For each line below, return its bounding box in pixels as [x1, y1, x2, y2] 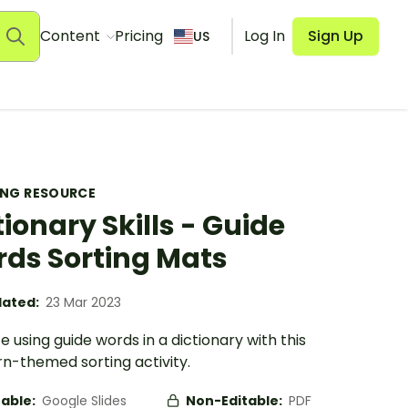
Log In [244, 25, 285, 46]
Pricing [114, 25, 163, 46]
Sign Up [308, 25, 363, 46]
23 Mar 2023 [46, 293, 121, 311]
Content [39, 25, 104, 46]
